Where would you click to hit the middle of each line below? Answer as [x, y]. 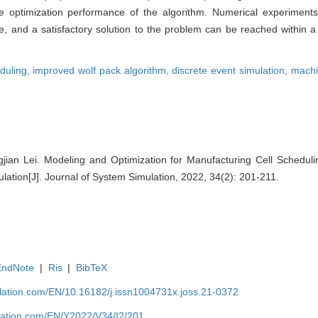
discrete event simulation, [231, 71]
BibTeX [92, 268]
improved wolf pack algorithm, [103, 71]
